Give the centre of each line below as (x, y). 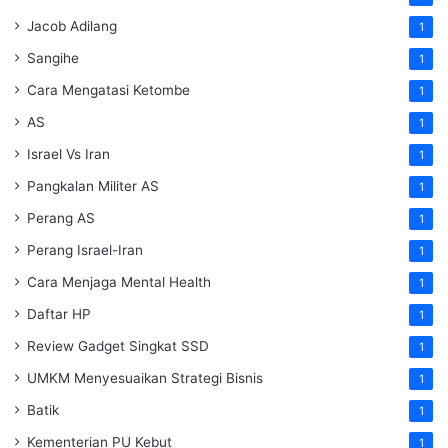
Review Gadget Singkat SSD (118, 346)
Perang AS (61, 218)
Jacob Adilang (72, 26)
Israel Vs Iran (68, 154)
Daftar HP (59, 314)
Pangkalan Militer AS (93, 186)
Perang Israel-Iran (85, 250)
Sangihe (53, 58)
